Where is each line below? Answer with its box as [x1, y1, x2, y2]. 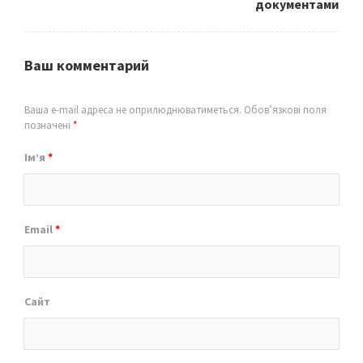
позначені [24, 118, 73, 132]
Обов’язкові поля [241, 103, 327, 117]
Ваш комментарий [24, 56, 149, 75]
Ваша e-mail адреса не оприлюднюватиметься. [24, 103, 241, 117]
